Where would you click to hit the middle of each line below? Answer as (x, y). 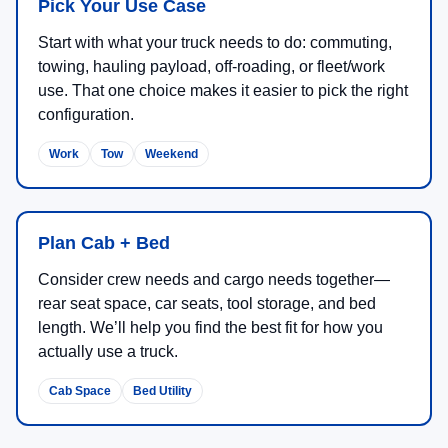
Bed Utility (162, 391)
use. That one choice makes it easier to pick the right (223, 91)
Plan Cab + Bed (104, 243)
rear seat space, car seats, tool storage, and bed (207, 304)
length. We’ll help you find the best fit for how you (210, 328)
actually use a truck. (108, 352)
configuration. (86, 115)
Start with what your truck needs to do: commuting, (215, 43)
